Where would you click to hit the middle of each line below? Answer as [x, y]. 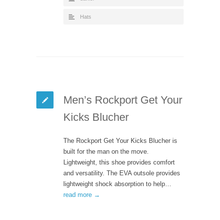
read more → [82, 194]
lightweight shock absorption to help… [117, 184]
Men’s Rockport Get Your [123, 100]
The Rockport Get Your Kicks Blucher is [120, 140]
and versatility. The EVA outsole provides [122, 173]
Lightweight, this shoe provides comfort [119, 162]
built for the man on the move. [106, 151]
